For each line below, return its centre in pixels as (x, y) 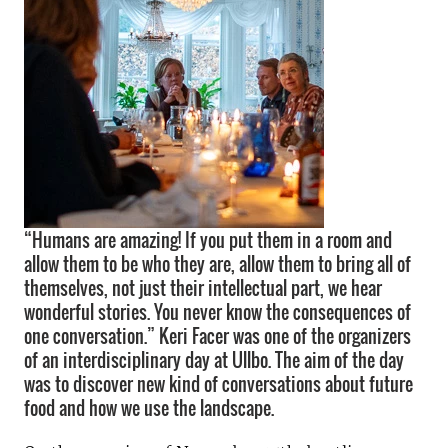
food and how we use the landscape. (149, 408)
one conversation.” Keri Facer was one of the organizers (217, 336)
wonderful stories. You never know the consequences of (217, 312)
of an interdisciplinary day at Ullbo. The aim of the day (214, 360)
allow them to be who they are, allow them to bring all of (217, 264)
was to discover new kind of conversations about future (218, 384)
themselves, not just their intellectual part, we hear (203, 288)
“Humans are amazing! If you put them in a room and (208, 240)
